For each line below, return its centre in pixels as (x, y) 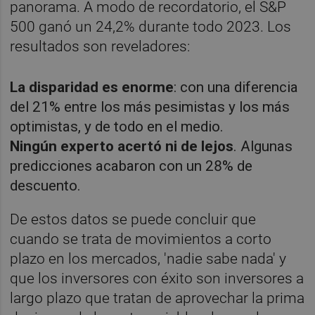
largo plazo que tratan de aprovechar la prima (157, 298)
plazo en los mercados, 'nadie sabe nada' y (148, 259)
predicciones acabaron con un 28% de (131, 166)
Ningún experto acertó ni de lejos (122, 146)
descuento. (46, 185)
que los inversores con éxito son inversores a (157, 279)
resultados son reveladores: (100, 47)
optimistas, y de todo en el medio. (117, 126)
